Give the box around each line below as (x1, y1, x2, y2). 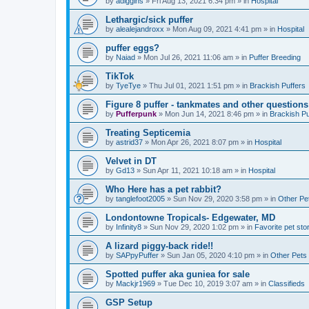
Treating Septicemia (106, 128, 190, 138)
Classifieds (268, 279, 305, 288)
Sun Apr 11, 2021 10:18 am (143, 166, 232, 175)
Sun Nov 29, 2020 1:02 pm (150, 223, 239, 231)
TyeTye (116, 81, 141, 90)
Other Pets (270, 251, 307, 259)
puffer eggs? (106, 43, 159, 53)
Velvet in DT (106, 156, 157, 166)
